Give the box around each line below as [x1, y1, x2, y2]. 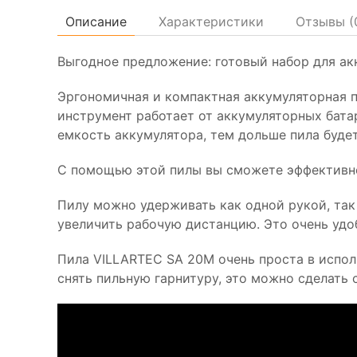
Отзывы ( [296, 14, 354, 29]
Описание [65, 14, 127, 29]
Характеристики [159, 14, 264, 29]
